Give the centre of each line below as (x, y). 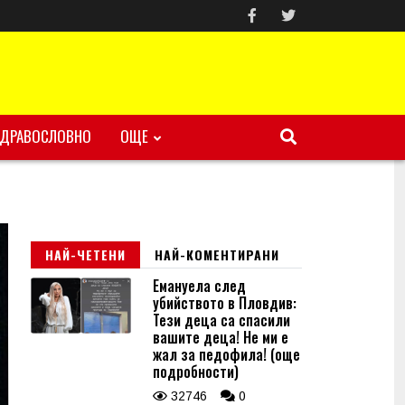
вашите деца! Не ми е (221, 337)
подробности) (196, 372)
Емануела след (199, 286)
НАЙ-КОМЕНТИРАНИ (217, 254)
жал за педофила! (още (226, 354)
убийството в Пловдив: (225, 303)
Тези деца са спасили (221, 320)
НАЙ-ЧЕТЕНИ (85, 254)
